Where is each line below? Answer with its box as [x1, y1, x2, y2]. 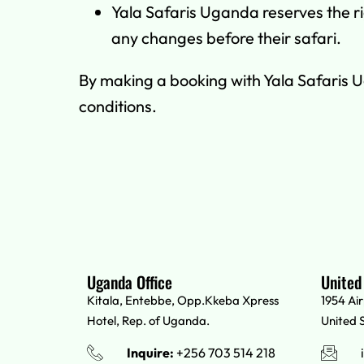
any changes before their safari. [111, 28, 341, 49]
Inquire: [127, 344, 174, 361]
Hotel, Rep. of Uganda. [87, 313, 210, 329]
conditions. [79, 96, 157, 117]
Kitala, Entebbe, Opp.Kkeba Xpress [87, 292, 279, 309]
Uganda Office [87, 270, 172, 295]
